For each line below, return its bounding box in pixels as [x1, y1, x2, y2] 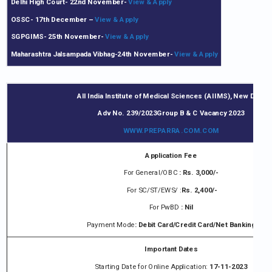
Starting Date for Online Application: [94, 262, 209, 271]
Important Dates [144, 245, 198, 254]
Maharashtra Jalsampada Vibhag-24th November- [10, 50, 175, 58]
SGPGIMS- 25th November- [10, 32, 106, 41]
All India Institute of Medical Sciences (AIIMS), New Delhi [75, 92, 267, 100]
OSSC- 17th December [10, 15, 87, 24]
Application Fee [144, 151, 197, 160]
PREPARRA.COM [144, 126, 200, 135]
